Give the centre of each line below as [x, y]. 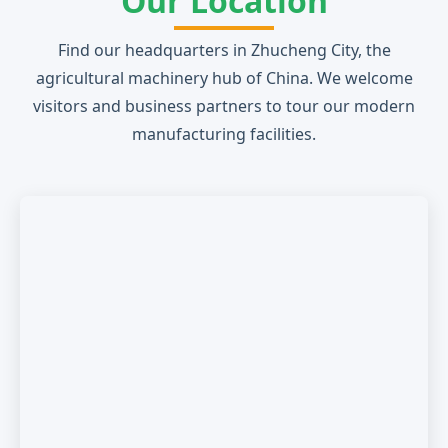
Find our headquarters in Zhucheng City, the [224, 50]
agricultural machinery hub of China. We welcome [224, 78]
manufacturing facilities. [224, 134]
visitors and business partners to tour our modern [224, 106]
